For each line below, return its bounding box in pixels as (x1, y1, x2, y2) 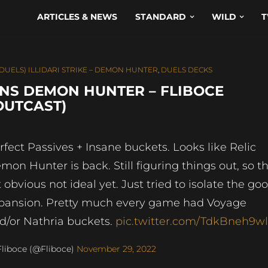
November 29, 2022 (77, 243, 157, 254)
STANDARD (135, 11, 187, 22)
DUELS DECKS (161, 65, 212, 74)
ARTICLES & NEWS (37, 11, 118, 22)
